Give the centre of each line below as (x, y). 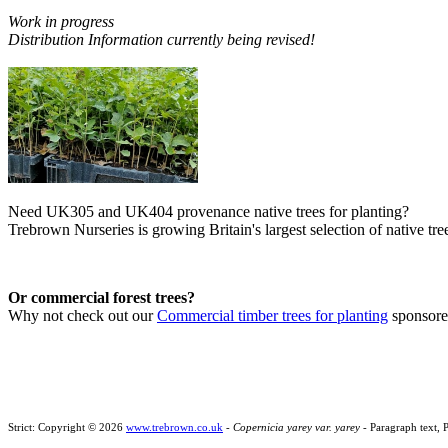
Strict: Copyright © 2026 (67, 427)
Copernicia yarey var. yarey (296, 427)
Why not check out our (82, 316)
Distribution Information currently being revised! (161, 39)
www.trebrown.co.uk (174, 427)
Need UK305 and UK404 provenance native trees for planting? (208, 212)
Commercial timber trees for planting (272, 316)
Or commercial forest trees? (101, 298)
